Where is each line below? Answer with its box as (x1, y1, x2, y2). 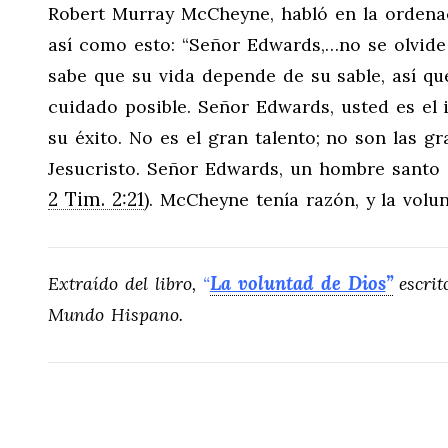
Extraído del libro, (48, 272, 203, 295)
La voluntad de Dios (209, 271, 386, 295)
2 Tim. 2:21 (48, 187, 144, 211)
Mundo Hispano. (48, 303, 183, 326)
